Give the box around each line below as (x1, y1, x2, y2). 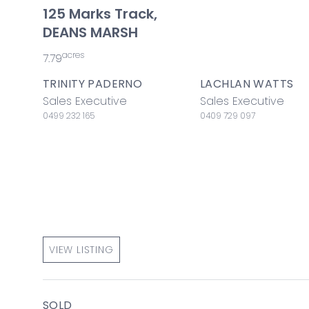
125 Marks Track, (43, 4, 157, 23)
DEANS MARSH (43, 23, 138, 42)
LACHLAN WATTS (200, 76, 294, 92)
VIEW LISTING (49, 242, 114, 257)
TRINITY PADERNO (43, 76, 143, 92)
